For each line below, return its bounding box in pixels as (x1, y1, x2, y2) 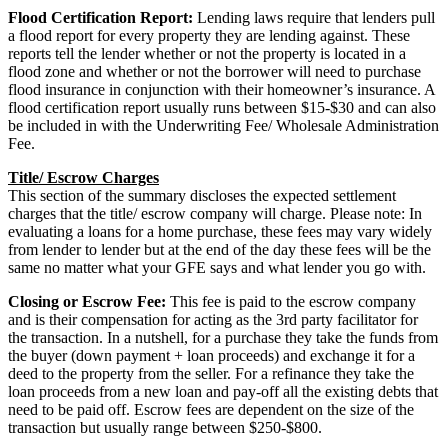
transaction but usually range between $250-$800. (8, 418, 322, 436)
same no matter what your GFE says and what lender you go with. (8, 258, 426, 276)
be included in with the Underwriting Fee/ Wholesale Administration (8, 116, 439, 134)
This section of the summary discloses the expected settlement (8, 186, 396, 204)
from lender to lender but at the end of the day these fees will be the (8, 240, 431, 258)
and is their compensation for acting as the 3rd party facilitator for (8, 310, 418, 328)
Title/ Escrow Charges (8, 168, 159, 186)
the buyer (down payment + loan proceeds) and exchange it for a (8, 346, 415, 364)
